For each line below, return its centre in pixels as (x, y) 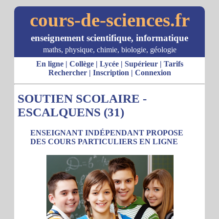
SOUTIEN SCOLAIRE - (82, 99)
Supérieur (141, 64)
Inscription (111, 73)
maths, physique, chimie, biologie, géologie (109, 50)
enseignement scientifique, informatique (109, 38)
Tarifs (173, 64)
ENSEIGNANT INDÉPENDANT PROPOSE (107, 133)
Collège (81, 64)
